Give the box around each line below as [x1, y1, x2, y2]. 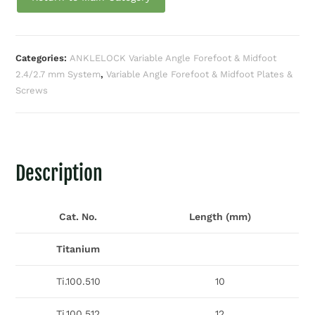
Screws [15, 85, 49, 96]
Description [15, 161, 103, 186]
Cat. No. [59, 211, 98, 223]
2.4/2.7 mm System [15, 69, 101, 80]
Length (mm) [188, 211, 251, 223]
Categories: [15, 53, 70, 64]
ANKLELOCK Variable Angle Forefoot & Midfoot [70, 53, 277, 64]
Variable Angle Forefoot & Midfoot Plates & [106, 69, 293, 80]
